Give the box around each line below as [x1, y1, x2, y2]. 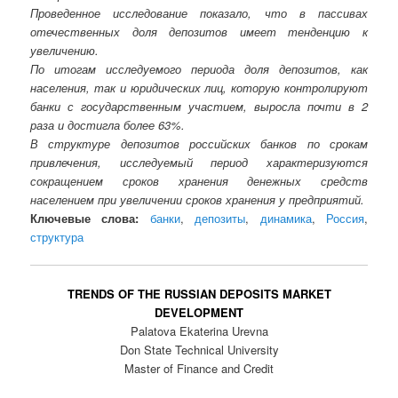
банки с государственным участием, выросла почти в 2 [30, 97, 368, 115]
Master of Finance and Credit [124, 360, 274, 378]
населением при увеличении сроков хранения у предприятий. [30, 190, 365, 208]
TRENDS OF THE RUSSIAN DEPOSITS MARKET [67, 285, 331, 303]
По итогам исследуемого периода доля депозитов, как [30, 60, 368, 77]
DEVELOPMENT [155, 304, 243, 322]
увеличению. [30, 41, 99, 59]
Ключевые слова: [30, 209, 139, 227]
